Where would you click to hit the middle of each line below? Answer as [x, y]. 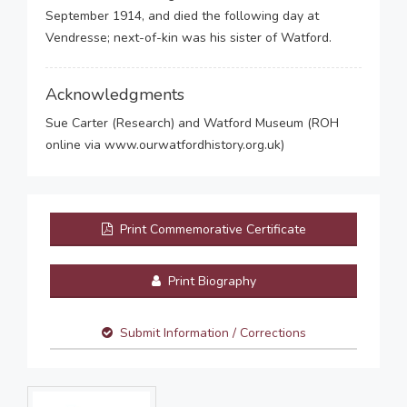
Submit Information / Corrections [213, 333]
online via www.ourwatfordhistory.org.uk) [165, 145]
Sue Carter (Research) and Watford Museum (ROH [192, 123]
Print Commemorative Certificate [211, 229]
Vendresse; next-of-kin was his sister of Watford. [189, 38]
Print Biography [210, 281]
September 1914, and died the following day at [182, 16]
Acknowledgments [115, 94]
